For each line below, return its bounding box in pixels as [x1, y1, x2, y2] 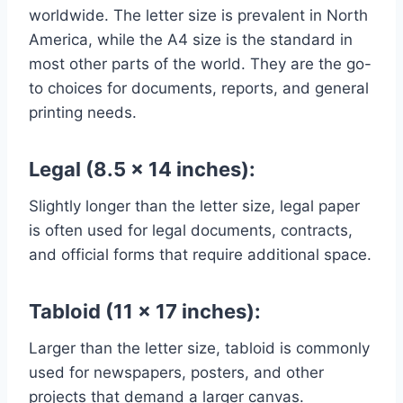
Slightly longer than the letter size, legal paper [29, 196, 360, 215]
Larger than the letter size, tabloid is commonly [29, 338, 370, 357]
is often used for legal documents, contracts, [29, 220, 353, 239]
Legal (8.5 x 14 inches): [29, 157, 255, 181]
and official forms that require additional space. [29, 245, 372, 264]
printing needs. [29, 103, 137, 121]
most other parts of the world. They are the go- [29, 54, 372, 73]
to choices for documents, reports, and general [29, 78, 369, 97]
